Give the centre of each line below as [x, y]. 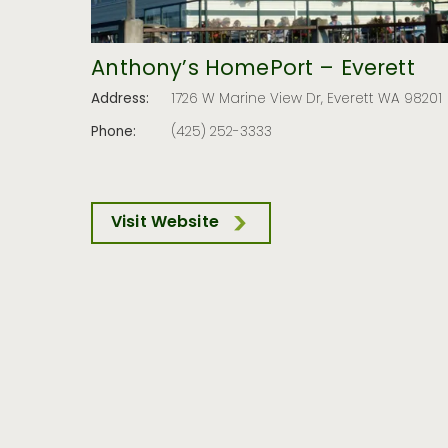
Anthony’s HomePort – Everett [253, 69]
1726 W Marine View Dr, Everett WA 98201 [307, 99]
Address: [120, 99]
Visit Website [164, 222]
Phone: [114, 133]
